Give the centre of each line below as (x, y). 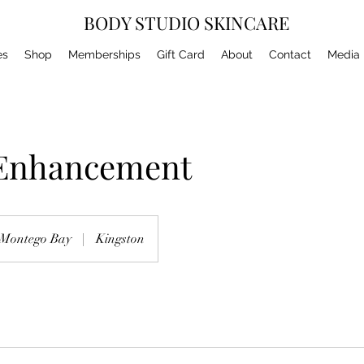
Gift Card (181, 55)
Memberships (104, 55)
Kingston (120, 239)
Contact (290, 55)
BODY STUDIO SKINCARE (186, 23)
